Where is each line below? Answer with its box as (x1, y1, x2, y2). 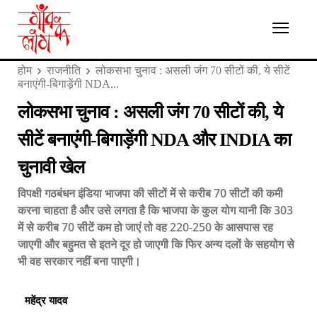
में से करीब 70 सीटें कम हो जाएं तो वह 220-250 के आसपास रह (18, 219, 273, 235)
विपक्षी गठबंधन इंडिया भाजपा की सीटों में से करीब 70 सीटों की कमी (18, 185, 283, 201)
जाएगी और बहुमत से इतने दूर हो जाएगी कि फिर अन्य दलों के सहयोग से (18, 236, 294, 252)
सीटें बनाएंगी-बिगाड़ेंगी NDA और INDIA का (18, 129, 291, 150)
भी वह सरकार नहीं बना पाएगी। (18, 253, 141, 269)
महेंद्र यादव (25, 294, 67, 306)
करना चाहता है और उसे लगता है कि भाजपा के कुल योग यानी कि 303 (18, 202, 293, 218)
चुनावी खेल (18, 156, 84, 178)
